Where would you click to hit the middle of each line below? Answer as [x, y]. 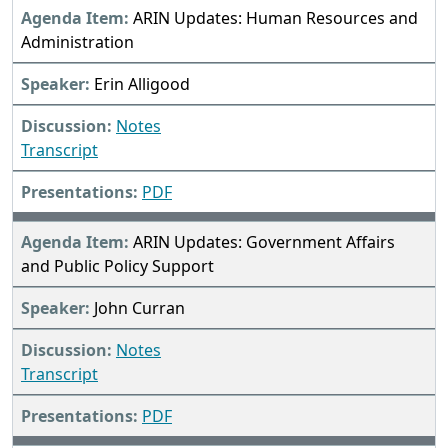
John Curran [139, 308]
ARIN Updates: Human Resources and [275, 18]
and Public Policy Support [117, 266]
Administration [77, 42]
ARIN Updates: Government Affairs [264, 242]
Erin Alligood [142, 84]
